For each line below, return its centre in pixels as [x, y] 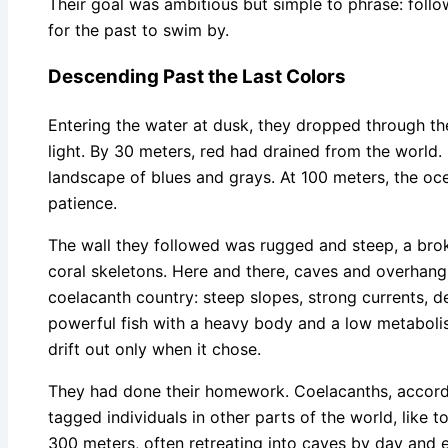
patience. [82, 203]
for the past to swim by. [138, 30]
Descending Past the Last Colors [197, 77]
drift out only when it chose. [154, 349]
